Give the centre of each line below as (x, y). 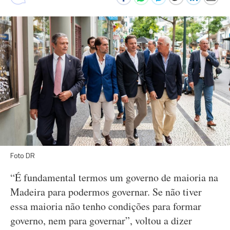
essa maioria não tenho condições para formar (106, 206)
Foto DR (23, 155)
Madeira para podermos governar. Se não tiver (106, 192)
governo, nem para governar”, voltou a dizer (101, 221)
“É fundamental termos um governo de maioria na (114, 177)
